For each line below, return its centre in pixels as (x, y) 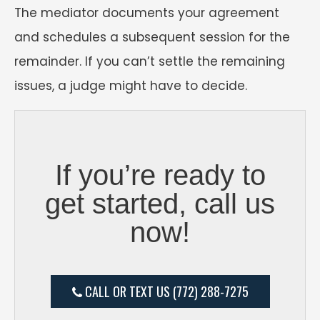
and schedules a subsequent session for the (152, 37)
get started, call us (160, 204)
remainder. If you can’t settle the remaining (150, 62)
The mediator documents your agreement (147, 13)
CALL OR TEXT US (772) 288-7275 (165, 292)
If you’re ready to (160, 175)
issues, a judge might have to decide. (131, 86)
